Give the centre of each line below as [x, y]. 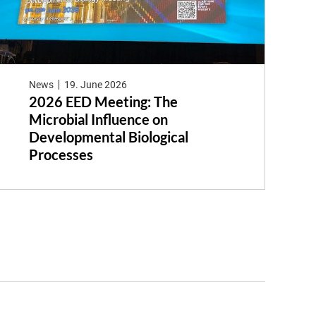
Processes [61, 155]
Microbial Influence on [98, 120]
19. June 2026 [96, 84]
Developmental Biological [108, 137]
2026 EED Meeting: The [103, 102]
